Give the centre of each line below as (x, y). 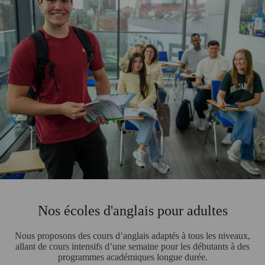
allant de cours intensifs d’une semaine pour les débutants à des (132, 246)
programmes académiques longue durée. (132, 257)
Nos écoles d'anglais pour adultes (132, 211)
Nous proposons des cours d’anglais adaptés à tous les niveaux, (132, 235)
